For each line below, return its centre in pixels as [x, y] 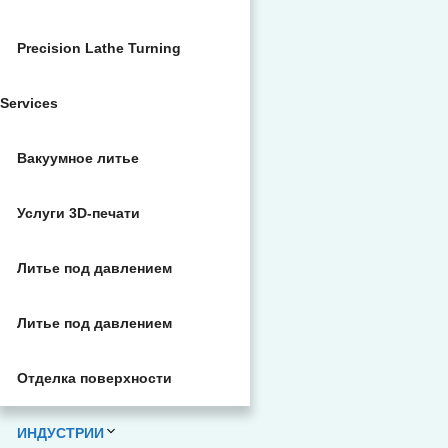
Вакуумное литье [78, 158]
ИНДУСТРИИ [60, 433]
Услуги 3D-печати [78, 213]
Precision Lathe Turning [99, 48]
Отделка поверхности [94, 378]
